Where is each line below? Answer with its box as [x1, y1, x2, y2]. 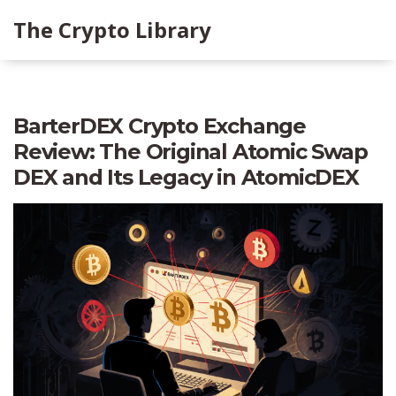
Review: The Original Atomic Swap [13, 139, 368, 164]
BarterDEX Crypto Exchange [13, 113, 306, 139]
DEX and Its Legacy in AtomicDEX [13, 164, 359, 190]
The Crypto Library [13, 15, 211, 44]
